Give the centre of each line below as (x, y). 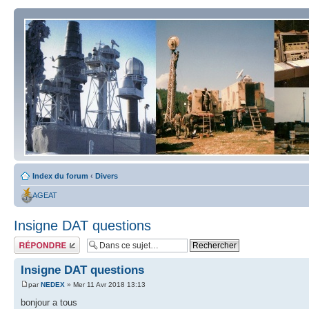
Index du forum (60, 176)
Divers (107, 176)
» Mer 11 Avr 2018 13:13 (105, 285)
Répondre (30, 241)
